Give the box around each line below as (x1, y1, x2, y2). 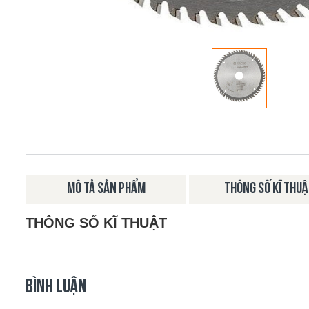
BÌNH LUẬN (26, 278, 86, 297)
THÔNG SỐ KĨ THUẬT (26, 215, 167, 230)
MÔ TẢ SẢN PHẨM (66, 181, 146, 197)
